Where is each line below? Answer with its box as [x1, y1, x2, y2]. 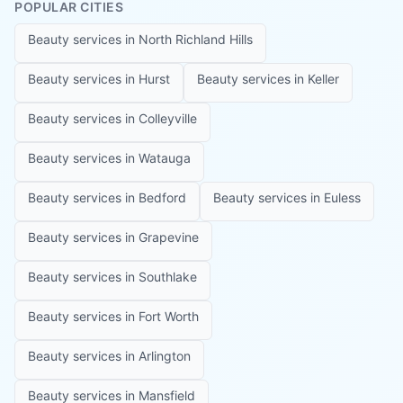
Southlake [139, 269, 197, 284]
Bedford [139, 190, 186, 205]
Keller [308, 71, 339, 86]
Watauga [139, 150, 191, 166]
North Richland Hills [139, 31, 253, 47]
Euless [324, 190, 361, 205]
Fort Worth [139, 309, 199, 324]
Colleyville [139, 111, 197, 126]
